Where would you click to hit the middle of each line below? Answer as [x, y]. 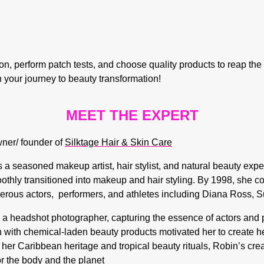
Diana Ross [227, 194]
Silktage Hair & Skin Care [118, 142]
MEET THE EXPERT [132, 115]
